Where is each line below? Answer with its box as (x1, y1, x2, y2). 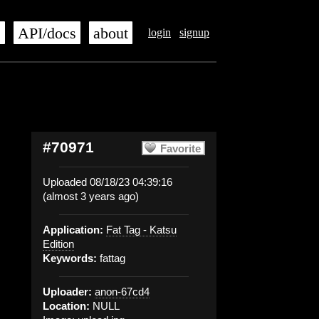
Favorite (160, 142, 201, 155)
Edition (43, 238, 74, 250)
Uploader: (43, 286, 92, 298)
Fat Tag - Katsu (106, 224, 177, 236)
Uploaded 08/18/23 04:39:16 (43, 176, 172, 188)
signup (179, 26, 209, 38)
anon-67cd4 (95, 286, 150, 298)
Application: (43, 224, 103, 236)
